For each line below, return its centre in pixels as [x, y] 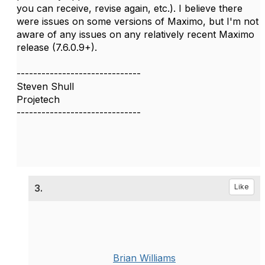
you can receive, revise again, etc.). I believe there [130, 8]
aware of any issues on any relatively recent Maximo [135, 34]
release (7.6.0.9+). [57, 47]
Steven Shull [45, 86]
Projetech [38, 99]
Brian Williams [144, 258]
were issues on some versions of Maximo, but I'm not [138, 21]
